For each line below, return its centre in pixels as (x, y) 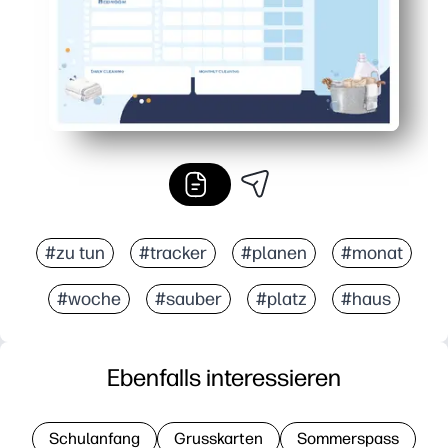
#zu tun (75, 252)
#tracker (173, 252)
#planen (274, 252)
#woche (89, 298)
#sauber (188, 298)
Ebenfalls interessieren (224, 377)
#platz (281, 298)
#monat (372, 252)
